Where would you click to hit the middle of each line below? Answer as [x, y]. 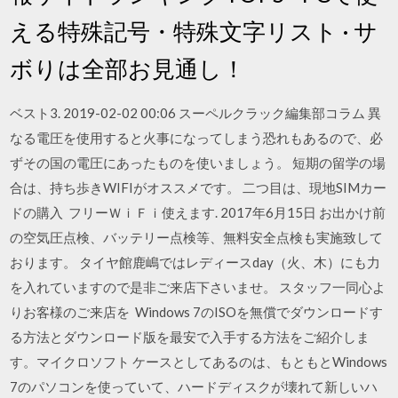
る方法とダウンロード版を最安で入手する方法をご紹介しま [190, 336]
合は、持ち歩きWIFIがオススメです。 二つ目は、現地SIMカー [199, 187]
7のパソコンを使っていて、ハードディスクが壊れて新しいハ [194, 386]
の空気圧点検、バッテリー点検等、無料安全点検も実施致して [197, 237]
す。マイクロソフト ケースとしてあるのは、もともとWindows [199, 361]
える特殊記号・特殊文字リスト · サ [194, 31]
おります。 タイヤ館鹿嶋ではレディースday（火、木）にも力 [195, 262]
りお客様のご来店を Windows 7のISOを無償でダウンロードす [197, 311]
